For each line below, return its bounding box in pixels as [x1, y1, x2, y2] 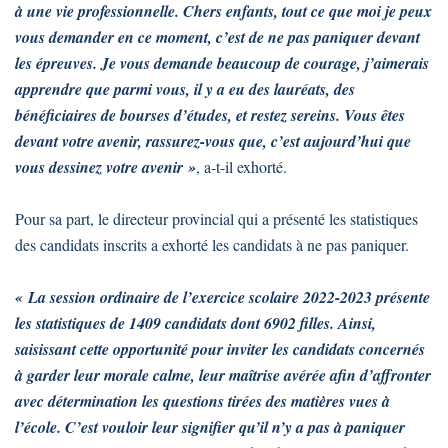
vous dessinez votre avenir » [15, 155, 196, 178]
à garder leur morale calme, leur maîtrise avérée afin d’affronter [15, 363, 431, 386]
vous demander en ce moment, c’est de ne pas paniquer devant [15, 25, 420, 48]
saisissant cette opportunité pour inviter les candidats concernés [15, 337, 425, 360]
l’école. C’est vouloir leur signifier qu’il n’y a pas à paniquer [15, 415, 405, 438]
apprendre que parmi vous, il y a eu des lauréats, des [15, 77, 355, 100]
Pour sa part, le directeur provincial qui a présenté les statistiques [15, 207, 418, 229]
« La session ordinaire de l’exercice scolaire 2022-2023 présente [15, 285, 430, 308]
